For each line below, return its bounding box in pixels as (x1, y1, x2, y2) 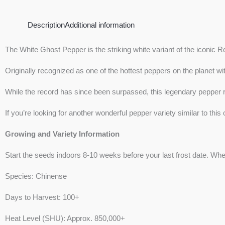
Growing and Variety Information (5, 130, 120, 138)
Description (28, 20, 65, 29)
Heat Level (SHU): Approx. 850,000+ (5, 214, 125, 222)
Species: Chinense (5, 172, 67, 180)
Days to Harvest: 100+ (5, 193, 79, 201)
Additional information (65, 20, 135, 29)
